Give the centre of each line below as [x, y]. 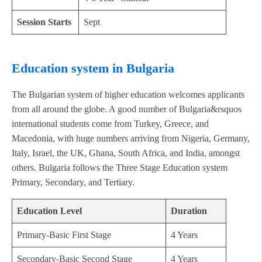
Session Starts [44, 22]
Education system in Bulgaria [93, 68]
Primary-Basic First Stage [64, 235]
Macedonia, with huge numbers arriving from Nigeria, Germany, [131, 139]
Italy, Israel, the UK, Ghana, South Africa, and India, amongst [126, 153]
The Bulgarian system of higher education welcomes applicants [128, 95]
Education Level [49, 211]
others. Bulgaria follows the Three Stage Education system [120, 168]
